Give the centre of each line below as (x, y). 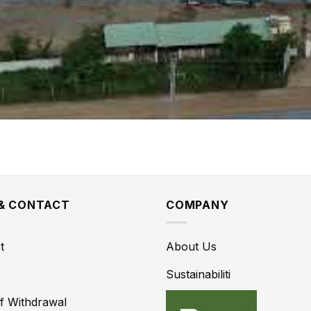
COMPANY (197, 205)
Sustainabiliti (198, 274)
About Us (191, 246)
